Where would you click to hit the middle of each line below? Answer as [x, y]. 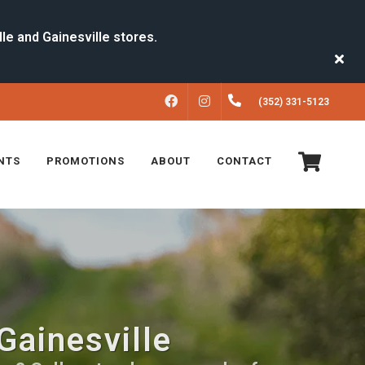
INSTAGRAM [252, 102]
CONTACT [244, 161]
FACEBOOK [215, 102]
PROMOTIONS [86, 161]
